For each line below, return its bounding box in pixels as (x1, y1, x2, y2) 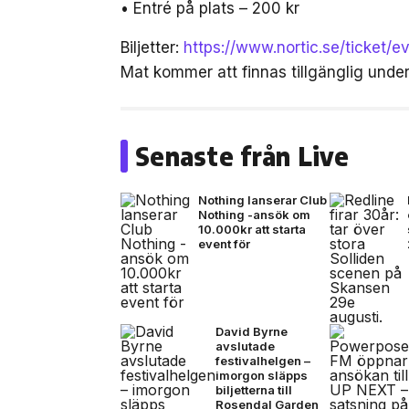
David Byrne (215, 323, 288, 339)
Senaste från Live (135, 139, 350, 172)
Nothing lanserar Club (198, 192, 327, 207)
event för (198, 236, 250, 251)
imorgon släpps (215, 367, 308, 383)
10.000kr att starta (198, 221, 306, 236)
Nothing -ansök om (198, 206, 310, 222)
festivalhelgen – (215, 352, 310, 368)
